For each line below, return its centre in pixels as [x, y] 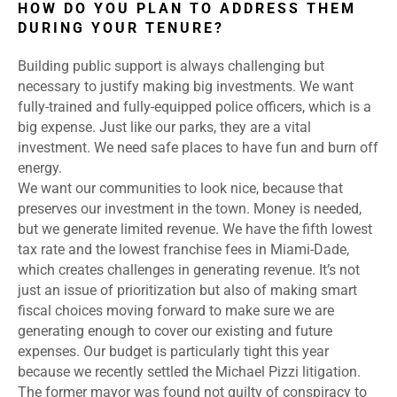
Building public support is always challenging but [171, 66]
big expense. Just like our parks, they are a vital [164, 128]
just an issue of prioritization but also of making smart [187, 291]
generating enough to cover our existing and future [175, 331]
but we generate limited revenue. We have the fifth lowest [195, 230]
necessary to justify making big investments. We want [186, 87]
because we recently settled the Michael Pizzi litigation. [189, 372]
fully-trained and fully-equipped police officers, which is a [195, 107]
